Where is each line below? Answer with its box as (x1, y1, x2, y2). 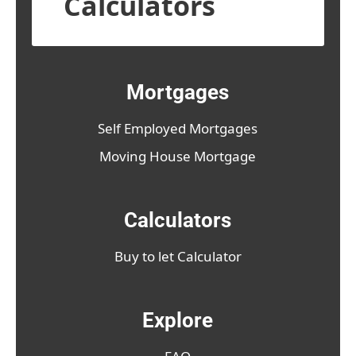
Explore (142, 308, 214, 333)
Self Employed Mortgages (98, 119, 258, 138)
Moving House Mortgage (99, 147, 257, 166)
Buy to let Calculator (114, 247, 242, 266)
